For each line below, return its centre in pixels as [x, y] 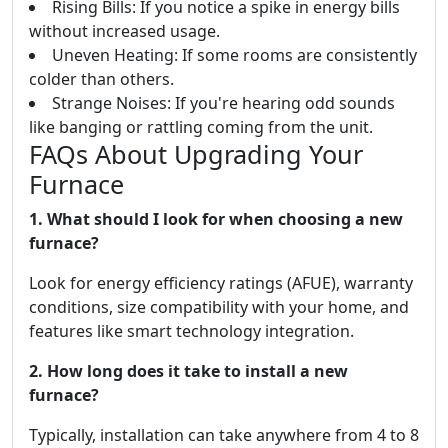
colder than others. [101, 79]
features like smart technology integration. [191, 331]
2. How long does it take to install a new [188, 371]
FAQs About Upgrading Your [196, 154]
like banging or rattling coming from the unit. [201, 127]
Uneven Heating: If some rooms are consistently [234, 55]
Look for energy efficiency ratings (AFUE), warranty [221, 283]
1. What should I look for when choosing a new [216, 219]
